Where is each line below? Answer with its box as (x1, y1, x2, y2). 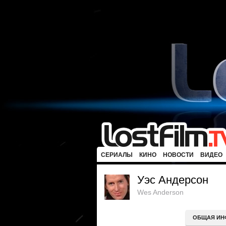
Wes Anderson (137, 188, 184, 196)
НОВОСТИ (163, 151, 194, 158)
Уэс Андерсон (137, 174, 208, 186)
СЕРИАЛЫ (101, 151, 133, 158)
